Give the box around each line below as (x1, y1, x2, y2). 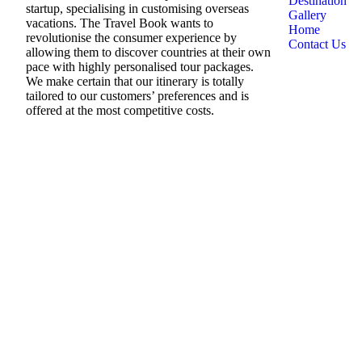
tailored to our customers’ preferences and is (26, 88, 249, 103)
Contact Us (288, 36, 346, 51)
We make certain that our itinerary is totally (26, 74, 244, 88)
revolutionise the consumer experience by (26, 30, 237, 44)
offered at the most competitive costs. (26, 103, 214, 117)
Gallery (288, 7, 326, 22)
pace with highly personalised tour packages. (26, 59, 254, 74)
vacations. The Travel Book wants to (26, 15, 213, 30)
